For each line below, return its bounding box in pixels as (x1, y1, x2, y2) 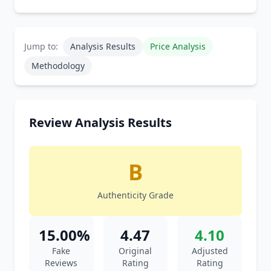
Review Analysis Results (29, 114, 172, 131)
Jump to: (24, 41, 58, 52)
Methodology (31, 60, 85, 71)
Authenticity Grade (97, 189, 174, 201)
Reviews (45, 257, 78, 269)
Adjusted (191, 245, 228, 256)
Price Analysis (150, 41, 206, 52)
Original (119, 245, 152, 256)
